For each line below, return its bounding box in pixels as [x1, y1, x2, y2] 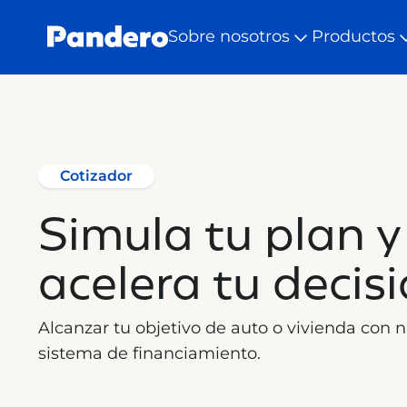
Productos [312, 26, 395, 46]
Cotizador [60, 167, 133, 184]
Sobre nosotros [168, 26, 290, 46]
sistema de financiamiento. [38, 343, 261, 363]
